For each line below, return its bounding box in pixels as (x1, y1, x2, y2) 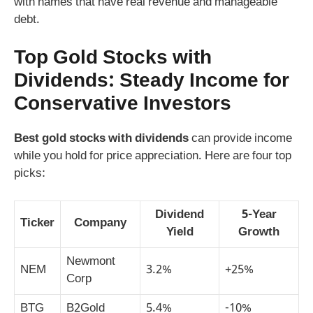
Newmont (66, 254, 115, 270)
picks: (14, 166, 45, 182)
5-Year (241, 208, 277, 224)
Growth (238, 225, 279, 241)
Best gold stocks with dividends (14, 131, 189, 147)
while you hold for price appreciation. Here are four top (14, 148, 291, 164)
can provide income (189, 131, 292, 147)
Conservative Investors (14, 92, 231, 117)
